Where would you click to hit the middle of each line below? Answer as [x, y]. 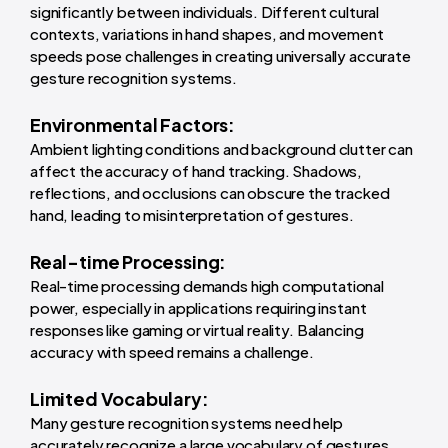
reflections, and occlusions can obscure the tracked [210, 193]
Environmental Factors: [134, 125]
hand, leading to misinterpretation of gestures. [192, 215]
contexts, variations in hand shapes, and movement [207, 34]
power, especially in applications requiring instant [198, 308]
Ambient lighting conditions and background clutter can [221, 149]
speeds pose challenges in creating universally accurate [220, 56]
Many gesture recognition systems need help [186, 423]
